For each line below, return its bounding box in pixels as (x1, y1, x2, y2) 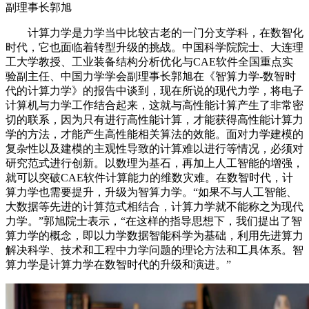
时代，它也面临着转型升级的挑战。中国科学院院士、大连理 (6, 41, 303, 53)
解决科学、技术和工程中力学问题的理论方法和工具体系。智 (6, 244, 303, 256)
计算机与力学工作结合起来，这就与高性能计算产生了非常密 (6, 99, 303, 111)
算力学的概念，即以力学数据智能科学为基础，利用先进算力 (6, 230, 303, 241)
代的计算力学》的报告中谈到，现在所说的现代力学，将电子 (6, 85, 303, 97)
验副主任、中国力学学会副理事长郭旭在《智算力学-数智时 (6, 70, 296, 82)
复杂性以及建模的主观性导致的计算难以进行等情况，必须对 (6, 143, 303, 154)
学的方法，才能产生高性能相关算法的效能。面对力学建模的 (6, 128, 303, 140)
